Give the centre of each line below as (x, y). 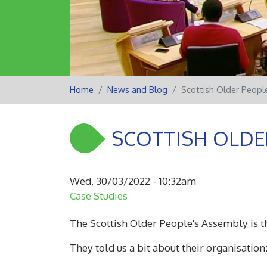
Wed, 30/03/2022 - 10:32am (133, 181)
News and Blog (137, 89)
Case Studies (99, 196)
